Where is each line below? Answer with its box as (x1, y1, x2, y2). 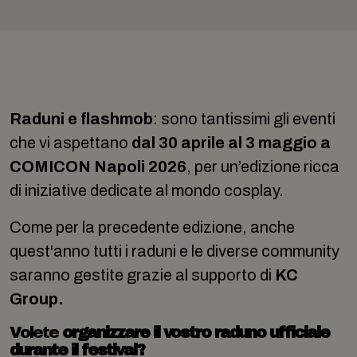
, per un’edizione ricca (186, 158, 339, 175)
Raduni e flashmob (10, 110, 153, 127)
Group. (10, 290, 66, 308)
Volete (10, 324, 62, 341)
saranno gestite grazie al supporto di (10, 266, 275, 284)
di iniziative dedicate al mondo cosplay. (10, 182, 284, 199)
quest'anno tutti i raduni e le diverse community (10, 242, 339, 260)
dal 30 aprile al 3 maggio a (131, 134, 331, 151)
